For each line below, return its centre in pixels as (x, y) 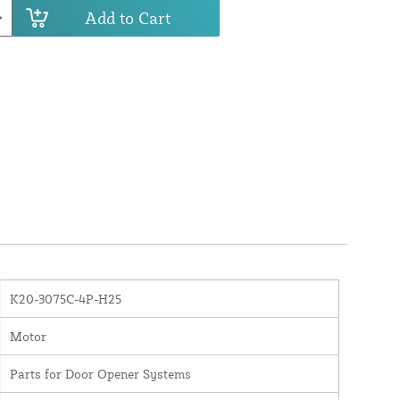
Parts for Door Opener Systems (100, 373)
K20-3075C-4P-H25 (65, 298)
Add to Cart (127, 17)
